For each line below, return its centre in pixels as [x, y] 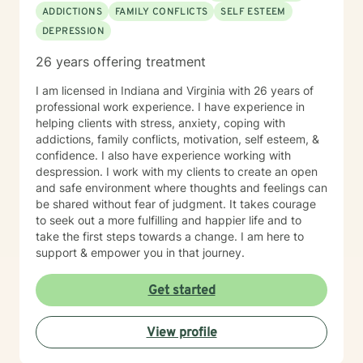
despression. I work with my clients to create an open [177, 171]
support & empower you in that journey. [140, 252]
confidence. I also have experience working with [163, 155]
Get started [181, 291]
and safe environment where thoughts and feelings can [181, 188]
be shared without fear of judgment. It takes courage [176, 204]
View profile [181, 333]
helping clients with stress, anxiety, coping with [160, 123]
